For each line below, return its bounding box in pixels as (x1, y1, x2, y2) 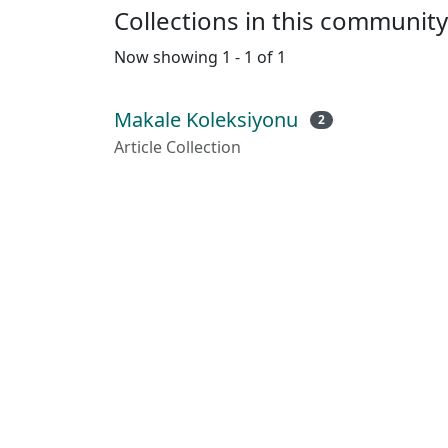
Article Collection (114, 136, 241, 158)
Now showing (114, 45, 222, 68)
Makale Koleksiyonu (114, 106, 298, 133)
